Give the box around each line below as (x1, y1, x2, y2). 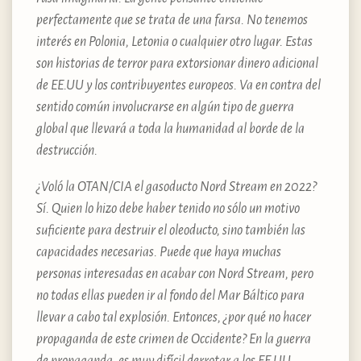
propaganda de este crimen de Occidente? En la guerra (36, 331, 311, 346)
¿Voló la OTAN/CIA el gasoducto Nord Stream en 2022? (36, 179, 317, 194)
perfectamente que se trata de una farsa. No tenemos (36, 12, 308, 27)
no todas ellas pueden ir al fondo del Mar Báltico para (36, 288, 305, 303)
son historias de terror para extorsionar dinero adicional (36, 56, 318, 71)
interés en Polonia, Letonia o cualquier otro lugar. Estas (36, 34, 313, 49)
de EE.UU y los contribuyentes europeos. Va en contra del (36, 77, 321, 93)
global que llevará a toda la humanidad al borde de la (36, 121, 305, 136)
